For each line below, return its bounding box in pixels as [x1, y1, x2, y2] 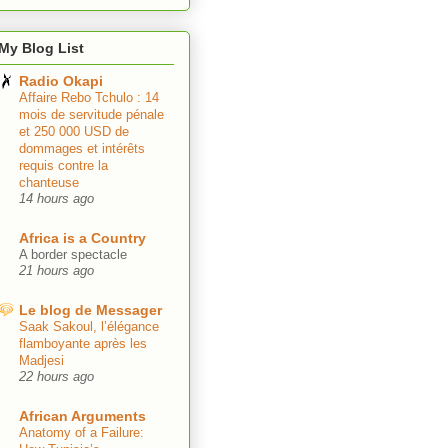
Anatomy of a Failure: [19, 425, 144, 441]
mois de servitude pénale [19, 107, 164, 123]
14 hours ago [19, 192, 94, 207]
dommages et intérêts [19, 141, 145, 157]
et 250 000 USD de [19, 124, 129, 140]
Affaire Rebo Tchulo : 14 [19, 90, 159, 106]
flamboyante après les [19, 336, 147, 352]
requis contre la [19, 158, 108, 174]
